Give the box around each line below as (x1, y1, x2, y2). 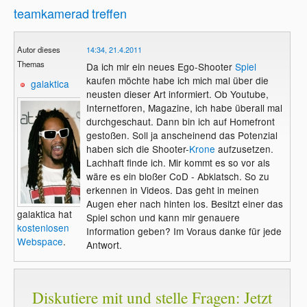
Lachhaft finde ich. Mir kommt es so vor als (86, 155, 270, 169)
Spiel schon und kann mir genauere (86, 210, 240, 224)
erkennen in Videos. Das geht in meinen (86, 182, 259, 197)
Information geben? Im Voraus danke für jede (86, 223, 282, 238)
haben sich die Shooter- (86, 141, 189, 156)
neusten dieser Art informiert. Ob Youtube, (86, 86, 269, 101)
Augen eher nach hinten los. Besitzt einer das (86, 196, 283, 210)
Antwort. (86, 237, 122, 251)
